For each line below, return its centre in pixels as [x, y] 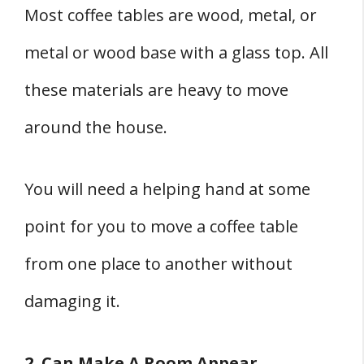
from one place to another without [158, 264]
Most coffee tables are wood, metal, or [171, 15]
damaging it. [72, 301]
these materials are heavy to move [156, 90]
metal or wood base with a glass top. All [176, 53]
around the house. [96, 128]
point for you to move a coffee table [161, 227]
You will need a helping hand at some [167, 189]
